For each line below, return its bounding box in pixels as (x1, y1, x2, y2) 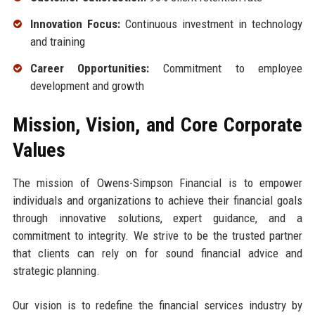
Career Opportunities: (30, 60, 150, 75)
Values (12, 138, 65, 162)
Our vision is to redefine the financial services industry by (12, 297, 303, 312)
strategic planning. (12, 263, 100, 278)
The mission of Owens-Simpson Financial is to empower (12, 175, 303, 190)
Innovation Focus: (30, 17, 120, 32)
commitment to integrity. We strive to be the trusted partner (12, 228, 303, 243)
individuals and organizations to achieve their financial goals (12, 193, 303, 207)
